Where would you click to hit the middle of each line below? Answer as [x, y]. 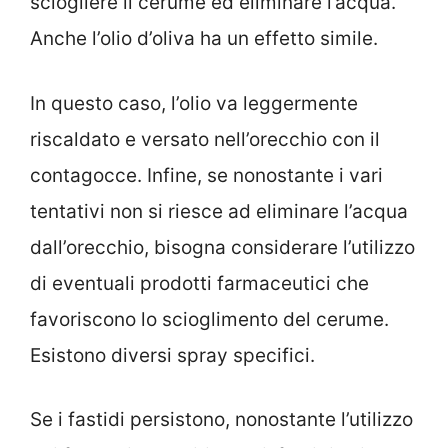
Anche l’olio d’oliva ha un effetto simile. [204, 39]
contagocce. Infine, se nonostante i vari [206, 175]
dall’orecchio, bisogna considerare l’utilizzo [222, 247]
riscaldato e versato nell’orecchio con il [205, 139]
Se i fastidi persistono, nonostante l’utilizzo [221, 420]
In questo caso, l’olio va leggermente [194, 103]
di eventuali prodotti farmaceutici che [199, 283]
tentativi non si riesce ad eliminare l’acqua [219, 211]
